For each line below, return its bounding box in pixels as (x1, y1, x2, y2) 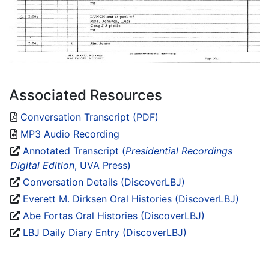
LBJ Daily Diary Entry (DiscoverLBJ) (23, 226, 187, 239)
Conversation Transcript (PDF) (20, 111, 159, 124)
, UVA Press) (74, 159, 131, 172)
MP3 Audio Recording (20, 128, 119, 141)
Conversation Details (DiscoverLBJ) (23, 176, 185, 189)
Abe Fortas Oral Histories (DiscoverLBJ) (23, 210, 205, 222)
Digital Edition (10, 159, 74, 172)
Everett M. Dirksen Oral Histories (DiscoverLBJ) (23, 193, 239, 205)
